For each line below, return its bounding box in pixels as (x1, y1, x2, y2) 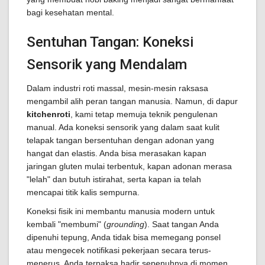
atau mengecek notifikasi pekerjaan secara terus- (27, 245, 211, 255)
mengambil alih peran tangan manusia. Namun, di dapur (27, 96, 238, 106)
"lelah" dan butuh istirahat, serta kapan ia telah (27, 174, 201, 184)
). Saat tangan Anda (144, 219, 219, 229)
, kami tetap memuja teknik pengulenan (70, 109, 218, 119)
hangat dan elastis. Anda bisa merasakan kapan (27, 148, 206, 158)
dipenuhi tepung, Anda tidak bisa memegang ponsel (27, 232, 221, 242)
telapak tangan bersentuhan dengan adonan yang (27, 135, 214, 145)
